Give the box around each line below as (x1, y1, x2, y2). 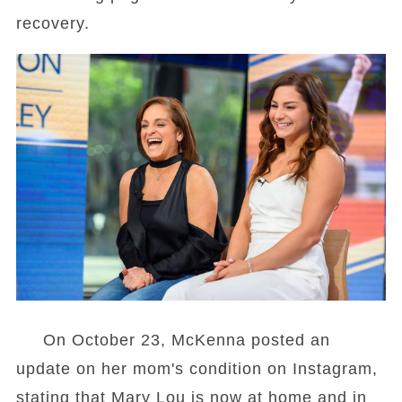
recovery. (15, 14, 90, 33)
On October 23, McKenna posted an (15, 331, 330, 350)
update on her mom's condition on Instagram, (15, 360, 378, 379)
